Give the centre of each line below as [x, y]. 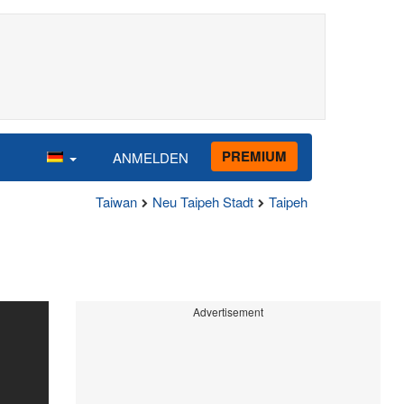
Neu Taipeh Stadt [203, 202]
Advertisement [228, 312]
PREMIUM [254, 156]
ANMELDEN [151, 157]
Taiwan [116, 202]
